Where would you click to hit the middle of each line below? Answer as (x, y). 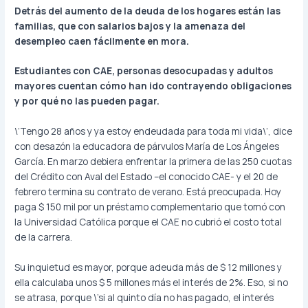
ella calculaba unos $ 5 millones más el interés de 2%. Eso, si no (152, 283)
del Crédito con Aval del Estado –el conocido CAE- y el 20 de (146, 177)
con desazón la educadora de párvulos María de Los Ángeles (147, 146)
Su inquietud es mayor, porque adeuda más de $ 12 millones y (148, 267)
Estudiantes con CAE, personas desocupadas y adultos (144, 71)
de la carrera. (44, 237)
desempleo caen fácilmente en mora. (102, 41)
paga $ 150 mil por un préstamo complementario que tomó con (150, 207)
